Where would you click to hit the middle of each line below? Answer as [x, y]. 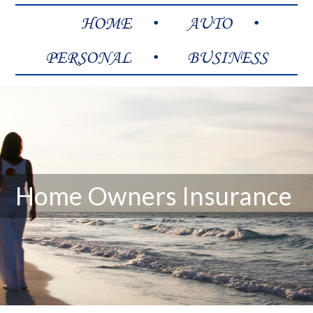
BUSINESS [227, 57]
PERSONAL [88, 57]
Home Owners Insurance [154, 196]
